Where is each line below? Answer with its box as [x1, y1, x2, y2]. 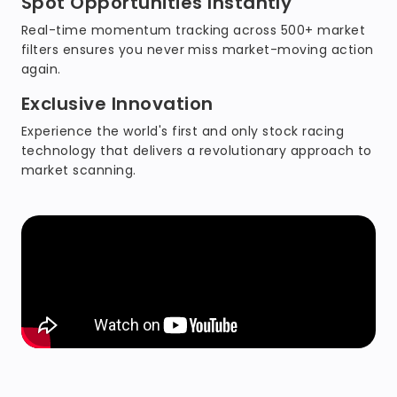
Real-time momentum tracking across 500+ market [21, 21, 366, 39]
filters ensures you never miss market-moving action [21, 41, 374, 58]
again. [21, 60, 61, 78]
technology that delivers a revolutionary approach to [21, 142, 372, 160]
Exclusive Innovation [21, 91, 214, 116]
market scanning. [21, 161, 136, 179]
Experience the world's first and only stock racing [21, 122, 345, 140]
